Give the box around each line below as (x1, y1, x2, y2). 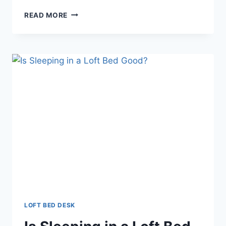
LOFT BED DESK (24, 201, 75, 209)
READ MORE (24, 11, 68, 19)
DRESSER (67, 40, 101, 48)
